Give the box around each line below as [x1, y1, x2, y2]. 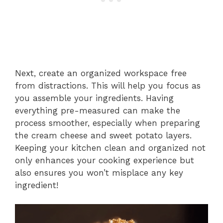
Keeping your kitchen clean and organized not [15, 142, 206, 153]
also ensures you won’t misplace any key [15, 167, 183, 178]
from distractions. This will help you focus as [15, 80, 201, 91]
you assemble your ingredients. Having [15, 93, 174, 103]
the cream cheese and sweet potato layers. [15, 130, 192, 140]
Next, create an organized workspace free [15, 68, 187, 78]
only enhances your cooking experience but [15, 155, 194, 165]
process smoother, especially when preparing [15, 117, 200, 128]
